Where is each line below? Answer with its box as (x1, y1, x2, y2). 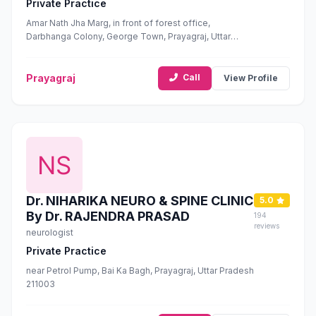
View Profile (224, 73, 278, 83)
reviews (254, 221, 279, 230)
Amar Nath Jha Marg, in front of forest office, (26, 18, 210, 28)
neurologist (26, 227, 73, 238)
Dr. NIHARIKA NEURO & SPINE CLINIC (26, 193, 253, 208)
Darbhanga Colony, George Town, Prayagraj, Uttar (26, 31, 231, 42)
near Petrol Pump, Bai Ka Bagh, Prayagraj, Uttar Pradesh (26, 265, 254, 276)
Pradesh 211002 (26, 44, 91, 55)
